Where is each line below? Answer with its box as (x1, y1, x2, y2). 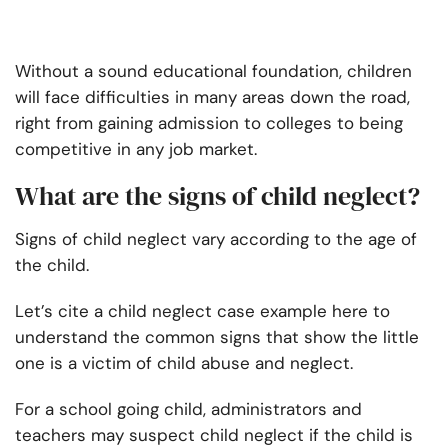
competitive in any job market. (15, 138, 257, 161)
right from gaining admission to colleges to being (15, 112, 403, 135)
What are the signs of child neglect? (15, 178, 420, 215)
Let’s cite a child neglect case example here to (15, 300, 390, 323)
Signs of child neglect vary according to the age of (15, 228, 417, 251)
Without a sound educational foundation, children (15, 60, 412, 83)
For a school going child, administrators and (15, 398, 362, 421)
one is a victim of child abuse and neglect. (15, 352, 353, 375)
